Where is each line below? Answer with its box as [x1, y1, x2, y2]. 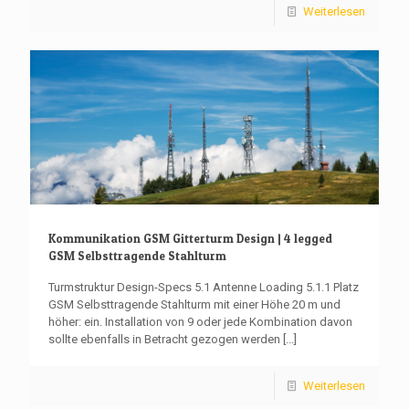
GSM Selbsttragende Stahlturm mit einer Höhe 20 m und [48, 298, 341, 312]
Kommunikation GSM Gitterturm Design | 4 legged [48, 231, 332, 246]
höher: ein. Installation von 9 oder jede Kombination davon [48, 315, 352, 330]
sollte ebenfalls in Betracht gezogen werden [48, 332, 280, 347]
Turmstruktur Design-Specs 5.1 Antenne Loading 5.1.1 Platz [48, 280, 359, 295]
